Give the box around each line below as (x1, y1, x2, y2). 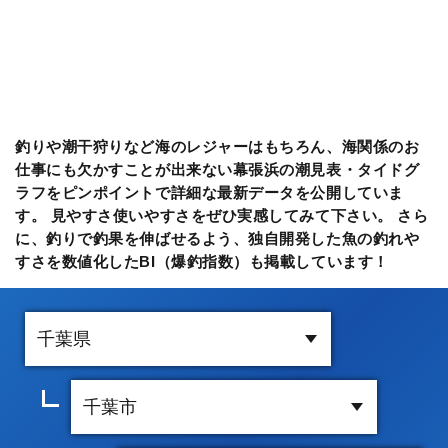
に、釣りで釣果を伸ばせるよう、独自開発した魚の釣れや (15, 229, 420, 247)
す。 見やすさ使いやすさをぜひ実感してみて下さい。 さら (15, 206, 429, 224)
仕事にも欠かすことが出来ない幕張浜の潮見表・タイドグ (15, 160, 420, 178)
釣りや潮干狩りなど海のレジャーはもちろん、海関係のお (15, 137, 420, 155)
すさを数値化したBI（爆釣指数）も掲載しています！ (15, 252, 389, 270)
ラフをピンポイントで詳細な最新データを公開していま (15, 183, 404, 201)
